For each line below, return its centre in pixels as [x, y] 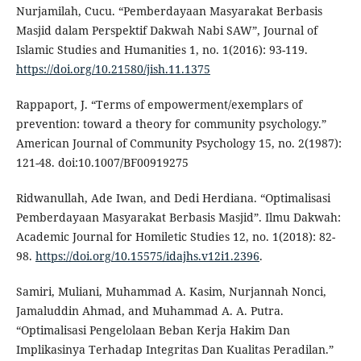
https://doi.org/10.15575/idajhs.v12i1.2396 [147, 255]
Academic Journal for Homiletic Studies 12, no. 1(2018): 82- [175, 236]
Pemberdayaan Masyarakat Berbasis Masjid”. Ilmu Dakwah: [178, 217]
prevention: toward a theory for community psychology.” [171, 123]
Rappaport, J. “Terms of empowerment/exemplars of [159, 104]
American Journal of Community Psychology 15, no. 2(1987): [178, 143]
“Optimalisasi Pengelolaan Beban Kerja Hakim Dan [153, 330]
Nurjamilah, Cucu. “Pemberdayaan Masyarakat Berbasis [169, 10]
